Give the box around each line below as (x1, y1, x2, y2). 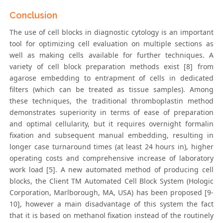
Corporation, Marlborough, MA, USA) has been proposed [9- (9, 187, 214, 197)
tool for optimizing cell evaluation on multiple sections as (9, 38, 214, 48)
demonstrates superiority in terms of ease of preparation (9, 107, 214, 117)
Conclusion (9, 9, 58, 20)
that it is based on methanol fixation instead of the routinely (9, 210, 214, 220)
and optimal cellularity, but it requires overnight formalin (9, 118, 214, 128)
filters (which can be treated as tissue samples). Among (9, 84, 214, 94)
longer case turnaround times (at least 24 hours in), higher (9, 141, 214, 151)
